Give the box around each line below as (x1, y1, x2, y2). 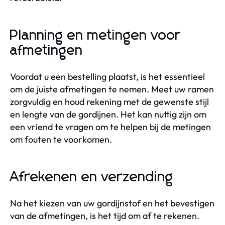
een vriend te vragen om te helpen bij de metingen (10, 121, 211, 133)
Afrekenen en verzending (10, 170, 173, 184)
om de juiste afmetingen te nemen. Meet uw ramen (10, 83, 214, 95)
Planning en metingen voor (10, 28, 181, 43)
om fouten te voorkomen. (10, 133, 112, 145)
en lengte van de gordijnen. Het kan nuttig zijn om (10, 108, 206, 120)
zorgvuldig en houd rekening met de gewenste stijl (10, 95, 209, 107)
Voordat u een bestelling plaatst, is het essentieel (10, 70, 205, 82)
